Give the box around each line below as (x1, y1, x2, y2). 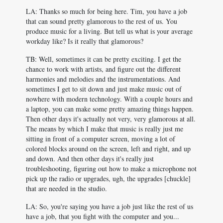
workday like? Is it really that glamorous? (26, 36, 143, 46)
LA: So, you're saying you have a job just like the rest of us (26, 202, 193, 211)
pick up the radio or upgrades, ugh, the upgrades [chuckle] (26, 174, 191, 183)
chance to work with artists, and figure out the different (26, 64, 181, 74)
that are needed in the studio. (26, 184, 107, 193)
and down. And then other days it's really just (26, 154, 154, 163)
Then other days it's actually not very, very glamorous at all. (26, 114, 196, 123)
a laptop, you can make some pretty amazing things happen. (26, 104, 194, 113)
